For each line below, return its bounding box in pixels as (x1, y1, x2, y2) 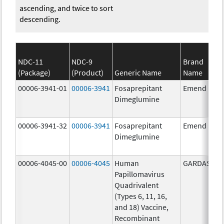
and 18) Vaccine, (114, 201, 169, 212)
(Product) (71, 67, 104, 77)
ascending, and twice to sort (19, 2, 113, 13)
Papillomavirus (114, 168, 165, 179)
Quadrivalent (114, 179, 159, 190)
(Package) (18, 67, 51, 77)
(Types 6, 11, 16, (114, 190, 167, 201)
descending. (19, 13, 61, 24)
